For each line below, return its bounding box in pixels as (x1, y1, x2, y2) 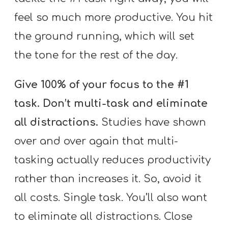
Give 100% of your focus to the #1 (14, 78, 189, 91)
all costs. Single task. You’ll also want (14, 191, 208, 204)
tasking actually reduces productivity (14, 154, 211, 166)
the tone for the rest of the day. (14, 49, 178, 62)
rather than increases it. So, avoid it (14, 173, 202, 185)
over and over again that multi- (14, 135, 179, 147)
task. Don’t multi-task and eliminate (14, 97, 208, 109)
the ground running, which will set (14, 31, 195, 43)
